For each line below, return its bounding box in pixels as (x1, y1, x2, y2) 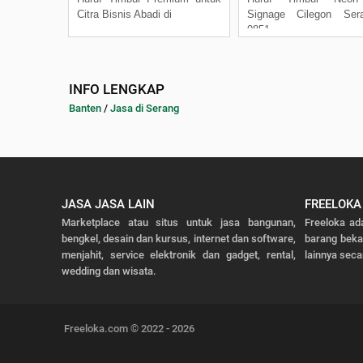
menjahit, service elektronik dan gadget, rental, (61, 248, 296, 261)
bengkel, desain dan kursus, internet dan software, (61, 232, 296, 245)
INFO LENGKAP (69, 80, 164, 97)
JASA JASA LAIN (61, 196, 155, 211)
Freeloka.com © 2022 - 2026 (64, 322, 194, 335)
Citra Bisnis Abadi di (77, 7, 172, 20)
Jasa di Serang (110, 101, 179, 114)
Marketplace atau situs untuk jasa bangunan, (61, 216, 296, 228)
